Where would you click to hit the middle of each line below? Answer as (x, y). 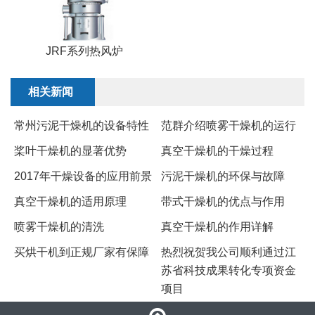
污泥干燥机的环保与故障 (223, 176)
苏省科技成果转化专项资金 (229, 271)
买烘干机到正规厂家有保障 (82, 252)
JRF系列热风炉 (84, 51)
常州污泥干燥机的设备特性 (82, 126)
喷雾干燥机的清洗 (59, 227)
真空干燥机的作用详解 (217, 227)
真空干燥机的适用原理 (70, 202)
